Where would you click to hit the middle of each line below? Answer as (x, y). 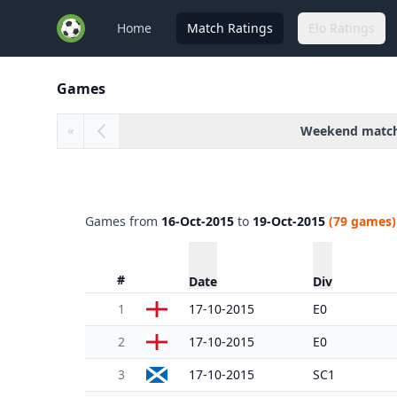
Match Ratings (230, 28)
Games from (123, 221)
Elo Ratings (342, 28)
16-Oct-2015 (198, 221)
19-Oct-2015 (289, 221)
